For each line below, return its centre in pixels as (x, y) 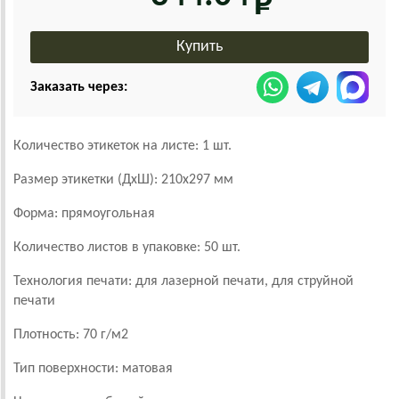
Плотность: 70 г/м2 (71, 335)
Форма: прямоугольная (84, 214)
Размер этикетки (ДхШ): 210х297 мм (123, 180)
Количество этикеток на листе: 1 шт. (122, 146)
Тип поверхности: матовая (93, 369)
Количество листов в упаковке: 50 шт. (127, 248)
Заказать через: (79, 87)
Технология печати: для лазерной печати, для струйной (183, 281)
